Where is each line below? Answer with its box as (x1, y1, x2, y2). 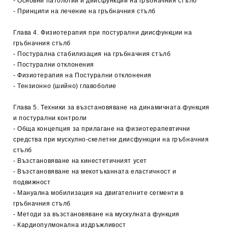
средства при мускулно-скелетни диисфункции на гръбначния (13, 136, 209, 143)
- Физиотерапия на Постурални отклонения (13, 72, 152, 79)
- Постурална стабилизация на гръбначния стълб (13, 50, 171, 58)
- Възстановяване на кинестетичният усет (13, 157, 147, 164)
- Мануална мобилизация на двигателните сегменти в (13, 189, 184, 196)
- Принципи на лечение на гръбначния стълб (13, 8, 156, 15)
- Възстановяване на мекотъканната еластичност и (13, 168, 177, 175)
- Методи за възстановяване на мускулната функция (13, 211, 180, 218)
